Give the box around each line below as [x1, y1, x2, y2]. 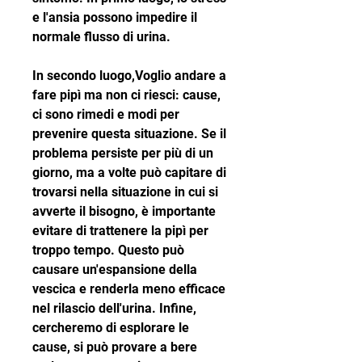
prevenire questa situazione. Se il [32, 126, 226, 142]
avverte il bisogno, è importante [32, 204, 216, 220]
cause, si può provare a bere [32, 339, 197, 356]
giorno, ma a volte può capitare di [32, 165, 226, 181]
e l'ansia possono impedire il [32, 10, 197, 26]
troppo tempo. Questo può [32, 242, 184, 259]
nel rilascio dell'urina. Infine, [32, 301, 196, 317]
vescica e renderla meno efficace [32, 281, 225, 297]
